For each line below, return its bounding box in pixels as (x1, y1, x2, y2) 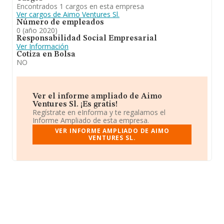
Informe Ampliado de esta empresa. (32, 115, 149, 125)
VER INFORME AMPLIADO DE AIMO (54, 126, 169, 135)
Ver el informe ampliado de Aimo (32, 92, 162, 100)
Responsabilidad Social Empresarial (16, 34, 157, 42)
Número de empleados (16, 18, 104, 26)
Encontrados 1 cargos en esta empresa (16, 1, 144, 11)
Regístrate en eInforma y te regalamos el (32, 107, 165, 117)
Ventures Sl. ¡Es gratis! (32, 100, 117, 108)
